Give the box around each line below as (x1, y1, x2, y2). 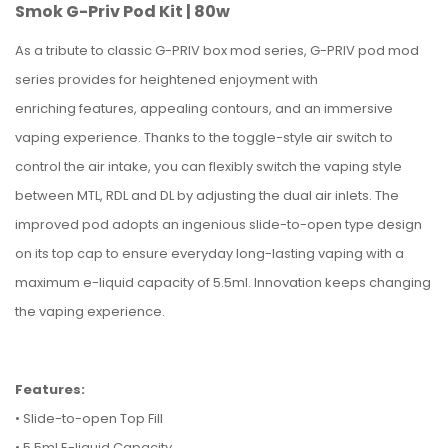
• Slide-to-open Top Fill (15, 409, 163, 428)
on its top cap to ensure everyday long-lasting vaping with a (15, 244, 404, 263)
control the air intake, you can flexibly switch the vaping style (15, 157, 402, 176)
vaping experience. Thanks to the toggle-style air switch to (15, 128, 393, 147)
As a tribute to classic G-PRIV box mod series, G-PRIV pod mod (15, 41, 419, 60)
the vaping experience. (15, 302, 165, 321)
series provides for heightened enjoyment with (15, 70, 318, 89)
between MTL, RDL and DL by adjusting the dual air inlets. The (15, 186, 399, 205)
